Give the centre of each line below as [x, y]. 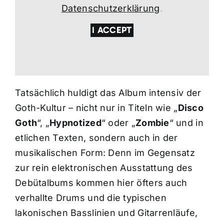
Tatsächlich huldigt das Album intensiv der [108, 93]
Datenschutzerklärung [111, 8]
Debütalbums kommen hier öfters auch [101, 183]
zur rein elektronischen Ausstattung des [104, 168]
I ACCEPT [112, 30]
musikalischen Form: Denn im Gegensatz [105, 153]
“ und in [186, 123]
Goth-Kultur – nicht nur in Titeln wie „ [96, 108]
